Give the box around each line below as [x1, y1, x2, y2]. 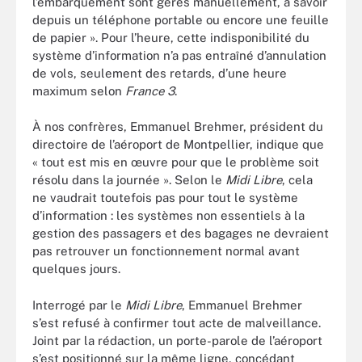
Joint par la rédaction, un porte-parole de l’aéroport [32, 333, 322, 347]
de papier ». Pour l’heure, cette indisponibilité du [32, 30, 309, 44]
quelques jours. [32, 262, 124, 276]
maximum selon [32, 83, 125, 98]
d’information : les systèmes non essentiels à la [32, 208, 305, 222]
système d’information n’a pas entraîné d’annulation [32, 48, 326, 62]
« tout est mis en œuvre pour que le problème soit [32, 155, 319, 169]
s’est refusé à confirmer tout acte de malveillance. [32, 315, 321, 330]
